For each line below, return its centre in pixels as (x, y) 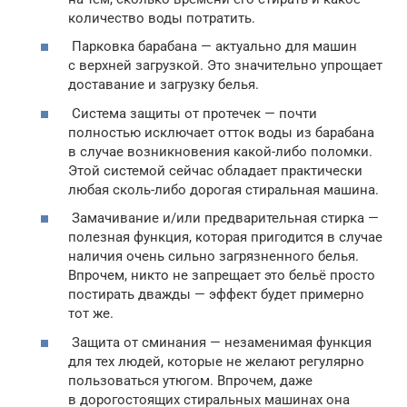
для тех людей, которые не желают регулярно (216, 361)
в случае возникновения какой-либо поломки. (220, 151)
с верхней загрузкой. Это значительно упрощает (225, 65)
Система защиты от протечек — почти (193, 113)
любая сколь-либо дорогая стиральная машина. (223, 189)
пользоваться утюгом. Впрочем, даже (190, 380)
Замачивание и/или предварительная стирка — (223, 218)
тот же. (91, 313)
